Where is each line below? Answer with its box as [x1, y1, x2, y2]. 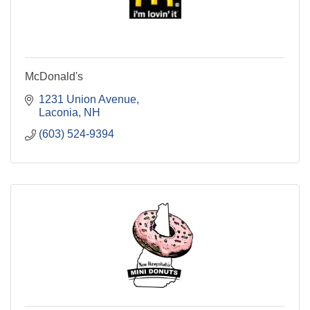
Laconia [39, 107, 78, 119]
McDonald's [25, 71, 83, 83]
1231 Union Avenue [39, 93, 136, 106]
